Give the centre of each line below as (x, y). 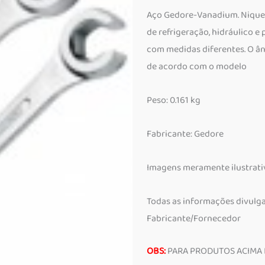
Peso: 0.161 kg (174, 100)
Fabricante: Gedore (185, 134)
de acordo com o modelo (197, 67)
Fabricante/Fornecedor (194, 219)
